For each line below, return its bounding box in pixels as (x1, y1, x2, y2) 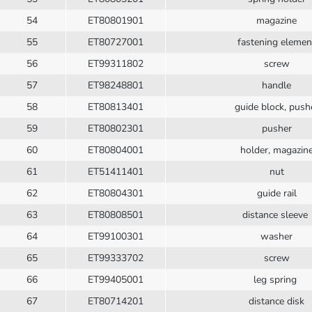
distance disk (249, 294, 304, 308)
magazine (256, 13, 297, 27)
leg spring (253, 272, 299, 286)
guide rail (256, 186, 297, 200)
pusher (261, 121, 292, 135)
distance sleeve (242, 208, 311, 221)
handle (262, 78, 291, 92)
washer (260, 229, 292, 243)
